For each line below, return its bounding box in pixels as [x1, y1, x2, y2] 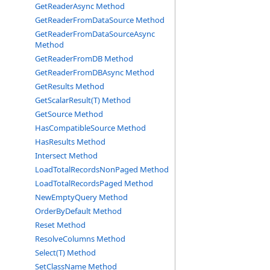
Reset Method [35, 219, 86, 230]
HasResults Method [35, 136, 105, 147]
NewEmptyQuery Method [35, 192, 128, 202]
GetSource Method [35, 108, 103, 119]
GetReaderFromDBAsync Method [35, 67, 154, 78]
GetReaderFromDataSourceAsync [35, 28, 155, 39]
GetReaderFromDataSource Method [35, 14, 165, 25]
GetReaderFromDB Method [35, 53, 133, 64]
